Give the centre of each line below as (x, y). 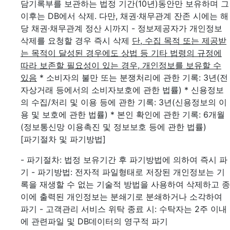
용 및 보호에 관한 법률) (64, 114)
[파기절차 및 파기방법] (63, 139)
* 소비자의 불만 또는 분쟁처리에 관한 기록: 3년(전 (134, 78)
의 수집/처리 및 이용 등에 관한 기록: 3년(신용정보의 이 (124, 102)
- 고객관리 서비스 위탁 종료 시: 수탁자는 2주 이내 (133, 209)
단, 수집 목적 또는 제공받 (179, 41)
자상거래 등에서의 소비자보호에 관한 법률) (101, 90)
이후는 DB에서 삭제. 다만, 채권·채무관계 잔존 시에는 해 (124, 16)
